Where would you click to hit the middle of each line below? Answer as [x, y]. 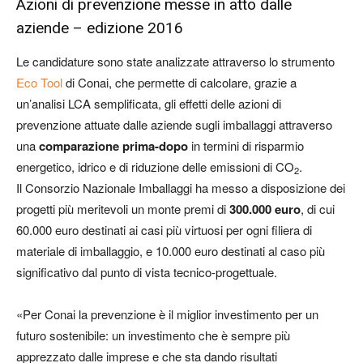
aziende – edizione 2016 [100, 28]
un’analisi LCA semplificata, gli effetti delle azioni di [149, 103]
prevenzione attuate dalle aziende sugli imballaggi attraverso [174, 124]
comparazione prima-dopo [115, 145]
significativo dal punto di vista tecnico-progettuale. [147, 271]
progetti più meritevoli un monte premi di [123, 208]
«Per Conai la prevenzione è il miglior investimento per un [167, 314]
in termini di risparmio [248, 145]
